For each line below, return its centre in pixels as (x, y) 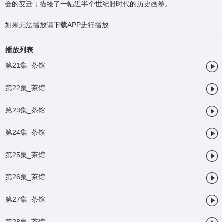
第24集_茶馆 (25, 133)
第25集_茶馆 (25, 155)
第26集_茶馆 (25, 177)
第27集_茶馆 (25, 199)
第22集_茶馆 (25, 88)
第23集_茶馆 (25, 110)
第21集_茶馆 (25, 66)
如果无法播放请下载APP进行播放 (56, 25)
